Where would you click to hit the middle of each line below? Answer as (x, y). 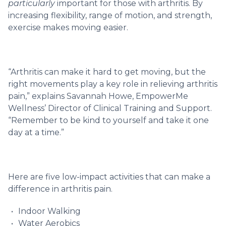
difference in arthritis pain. (60, 189)
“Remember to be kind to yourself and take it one (108, 120)
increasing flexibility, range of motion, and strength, (110, 15)
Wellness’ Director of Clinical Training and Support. (110, 108)
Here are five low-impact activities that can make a (109, 177)
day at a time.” (36, 132)
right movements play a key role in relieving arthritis (113, 84)
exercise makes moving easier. (68, 27)
